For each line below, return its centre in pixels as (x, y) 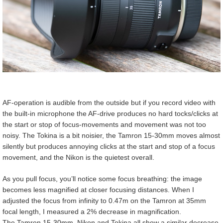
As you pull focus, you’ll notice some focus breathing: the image (102, 178)
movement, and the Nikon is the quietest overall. (78, 157)
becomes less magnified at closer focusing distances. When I (98, 189)
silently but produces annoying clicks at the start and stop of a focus (109, 146)
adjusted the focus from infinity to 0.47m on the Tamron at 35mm (104, 200)
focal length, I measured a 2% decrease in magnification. (92, 211)
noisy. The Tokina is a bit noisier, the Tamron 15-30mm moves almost (111, 135)
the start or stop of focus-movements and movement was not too (104, 124)
